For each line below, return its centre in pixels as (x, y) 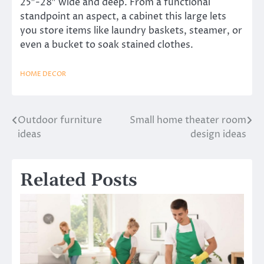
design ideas (218, 134)
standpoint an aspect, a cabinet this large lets (123, 16)
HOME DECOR (43, 74)
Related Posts (79, 180)
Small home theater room (188, 120)
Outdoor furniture (60, 120)
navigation (50, 144)
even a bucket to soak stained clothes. (107, 44)
